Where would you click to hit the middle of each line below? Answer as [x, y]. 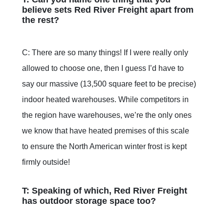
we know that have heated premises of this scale [106, 131]
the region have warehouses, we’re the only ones [107, 115]
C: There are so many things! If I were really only [105, 53]
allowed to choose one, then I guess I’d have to [103, 68]
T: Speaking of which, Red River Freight [105, 191]
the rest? [41, 20]
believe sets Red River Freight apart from [108, 10]
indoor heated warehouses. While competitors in [105, 100]
